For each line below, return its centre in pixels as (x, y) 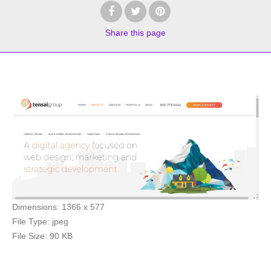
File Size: (30, 236)
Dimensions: (36, 207)
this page (148, 33)
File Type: (31, 221)
